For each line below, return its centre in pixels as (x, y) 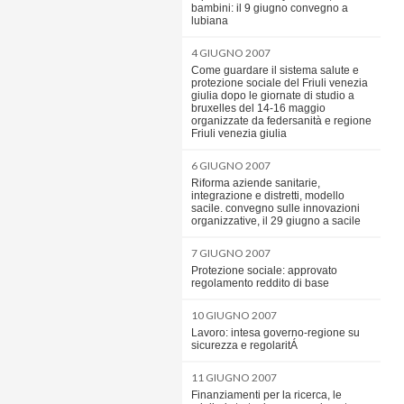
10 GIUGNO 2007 (234, 315)
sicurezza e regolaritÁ (244, 345)
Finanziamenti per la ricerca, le (266, 395)
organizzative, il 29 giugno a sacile (276, 221)
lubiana (210, 21)
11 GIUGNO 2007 (234, 377)
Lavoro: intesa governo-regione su (275, 333)
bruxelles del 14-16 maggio (258, 108)
